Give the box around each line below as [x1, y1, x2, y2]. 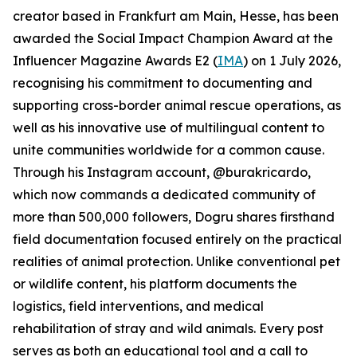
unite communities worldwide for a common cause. [13, 142, 324, 158]
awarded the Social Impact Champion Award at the [13, 30, 333, 46]
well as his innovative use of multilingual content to [13, 120, 324, 135]
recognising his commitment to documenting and [13, 75, 312, 91]
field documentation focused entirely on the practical [13, 231, 342, 247]
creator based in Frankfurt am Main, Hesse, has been [13, 8, 339, 24]
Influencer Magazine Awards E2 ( [13, 53, 218, 69]
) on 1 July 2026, [243, 53, 341, 69]
